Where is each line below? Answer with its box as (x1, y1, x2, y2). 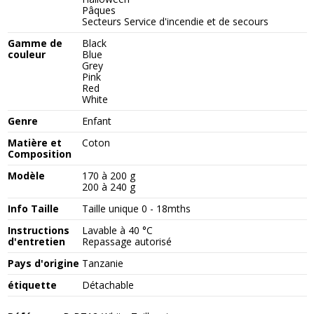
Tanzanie (82, 256, 124, 270)
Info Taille (7, 201, 59, 215)
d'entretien (7, 234, 65, 248)
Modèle (7, 168, 45, 182)
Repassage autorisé (82, 234, 172, 248)
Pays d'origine (7, 256, 79, 270)
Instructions (7, 223, 69, 237)
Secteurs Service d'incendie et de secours (82, 14, 269, 28)
